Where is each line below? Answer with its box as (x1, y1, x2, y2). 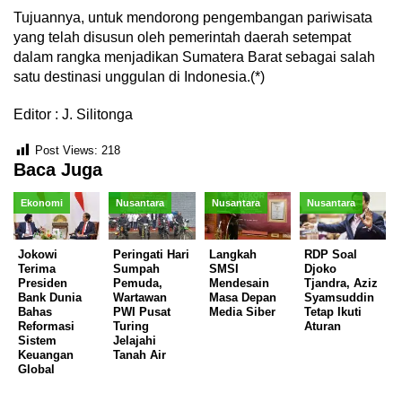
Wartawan (113, 290, 168, 304)
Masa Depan (208, 290, 276, 304)
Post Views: (35, 144, 98, 158)
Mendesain (208, 275, 269, 290)
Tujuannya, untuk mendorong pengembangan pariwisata (13, 9, 372, 25)
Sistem (18, 333, 57, 347)
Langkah (208, 247, 257, 261)
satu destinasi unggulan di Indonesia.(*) (13, 68, 265, 84)
